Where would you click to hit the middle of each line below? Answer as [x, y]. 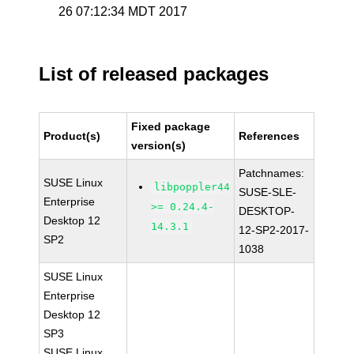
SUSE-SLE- [268, 192]
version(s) [159, 145]
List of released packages [154, 74]
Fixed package [171, 126]
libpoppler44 [192, 187]
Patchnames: [272, 173]
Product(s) [72, 136]
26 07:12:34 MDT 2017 [123, 11]
